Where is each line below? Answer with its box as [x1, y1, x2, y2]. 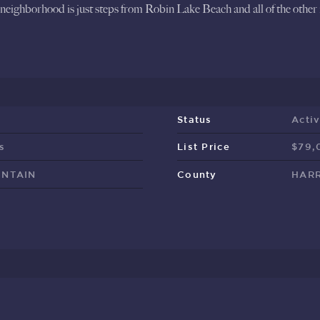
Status [177, 114, 212, 124]
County [177, 169, 217, 179]
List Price [177, 141, 230, 152]
